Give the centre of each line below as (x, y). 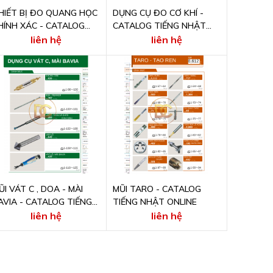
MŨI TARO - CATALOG (157, 189)
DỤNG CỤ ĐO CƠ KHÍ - (158, 13)
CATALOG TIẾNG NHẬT (160, 26)
